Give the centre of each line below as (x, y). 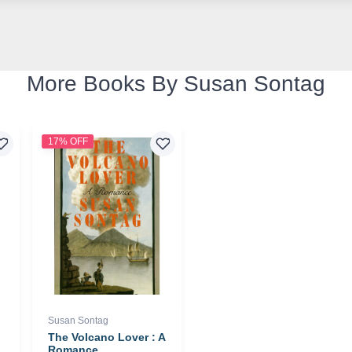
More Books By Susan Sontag (176, 83)
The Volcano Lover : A (107, 337)
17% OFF (68, 141)
